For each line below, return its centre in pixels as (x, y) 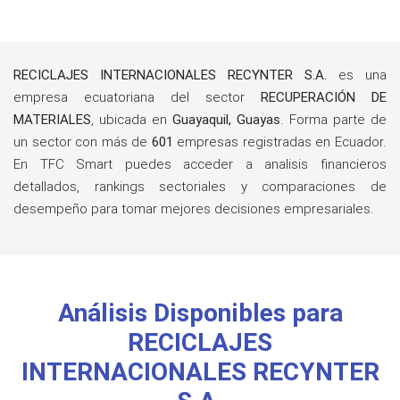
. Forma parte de (333, 120)
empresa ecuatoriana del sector (137, 97)
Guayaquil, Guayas (226, 120)
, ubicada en (132, 120)
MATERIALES (52, 120)
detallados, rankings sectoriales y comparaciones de (200, 187)
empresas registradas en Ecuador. (280, 142)
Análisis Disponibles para (200, 313)
